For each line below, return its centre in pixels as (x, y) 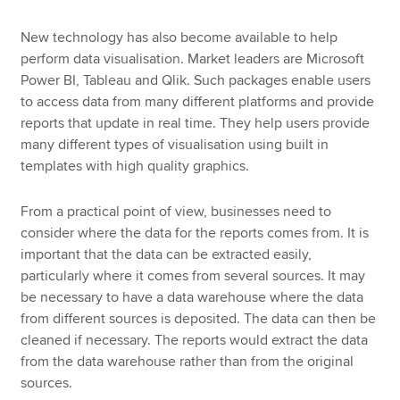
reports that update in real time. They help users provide (196, 123)
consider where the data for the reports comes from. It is (195, 233)
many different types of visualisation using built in (175, 144)
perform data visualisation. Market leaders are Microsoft (193, 58)
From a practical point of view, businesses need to (176, 211)
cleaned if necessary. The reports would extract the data (195, 340)
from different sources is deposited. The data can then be (199, 318)
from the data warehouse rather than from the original (187, 361)
